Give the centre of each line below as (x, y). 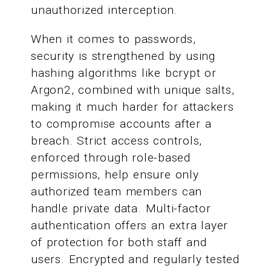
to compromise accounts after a (121, 123)
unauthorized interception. (104, 10)
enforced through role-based (111, 157)
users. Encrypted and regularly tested (135, 259)
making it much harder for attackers (132, 106)
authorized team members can (117, 191)
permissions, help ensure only (115, 174)
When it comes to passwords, (113, 39)
